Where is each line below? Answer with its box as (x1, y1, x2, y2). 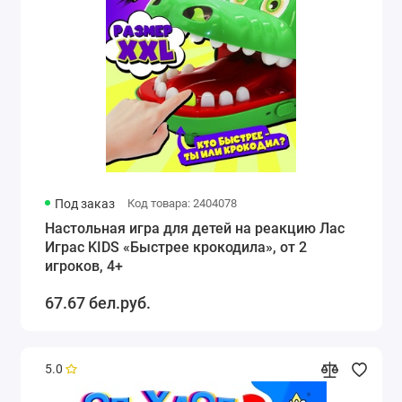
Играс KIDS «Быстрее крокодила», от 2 (44, 239, 307, 257)
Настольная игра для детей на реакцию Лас (44, 220, 345, 238)
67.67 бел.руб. (44, 293, 151, 313)
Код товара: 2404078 (127, 197, 237, 211)
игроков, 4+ (44, 258, 123, 275)
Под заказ (55, 197, 116, 212)
